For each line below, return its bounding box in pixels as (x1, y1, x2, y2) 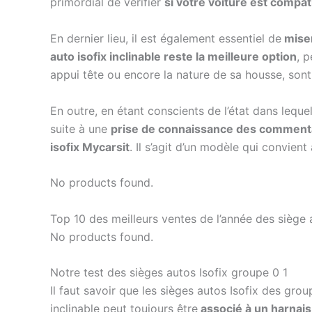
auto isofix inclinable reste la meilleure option (50, 49, 297, 63)
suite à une (50, 121, 111, 136)
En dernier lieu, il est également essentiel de (50, 31, 281, 45)
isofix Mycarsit (50, 139, 130, 154)
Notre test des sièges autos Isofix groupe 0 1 (50, 265, 288, 280)
